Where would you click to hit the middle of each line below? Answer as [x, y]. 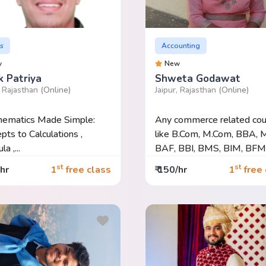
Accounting [181, 45]
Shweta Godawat [197, 78]
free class [87, 170]
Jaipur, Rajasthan [186, 90]
